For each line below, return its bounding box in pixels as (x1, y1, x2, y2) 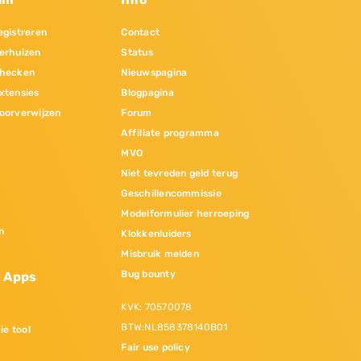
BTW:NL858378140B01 (121, 322, 228, 334)
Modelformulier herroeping (121, 208, 250, 220)
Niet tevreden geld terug (121, 168, 239, 180)
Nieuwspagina (121, 67, 188, 79)
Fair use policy (121, 342, 190, 354)
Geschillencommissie (121, 188, 222, 200)
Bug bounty (121, 268, 176, 280)
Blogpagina (121, 87, 174, 99)
